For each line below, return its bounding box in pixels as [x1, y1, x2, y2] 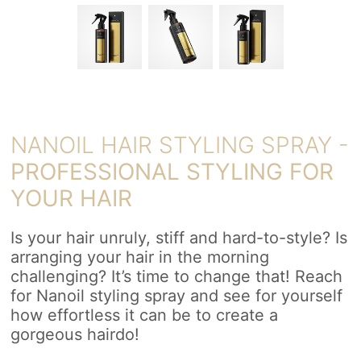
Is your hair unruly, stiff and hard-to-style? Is [10, 228, 348, 248]
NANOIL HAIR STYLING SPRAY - [10, 131, 350, 160]
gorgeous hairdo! [10, 325, 140, 345]
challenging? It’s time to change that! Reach [10, 267, 343, 287]
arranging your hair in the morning [10, 247, 270, 268]
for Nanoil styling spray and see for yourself [10, 286, 343, 306]
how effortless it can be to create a [10, 305, 279, 326]
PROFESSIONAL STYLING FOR [10, 158, 334, 186]
